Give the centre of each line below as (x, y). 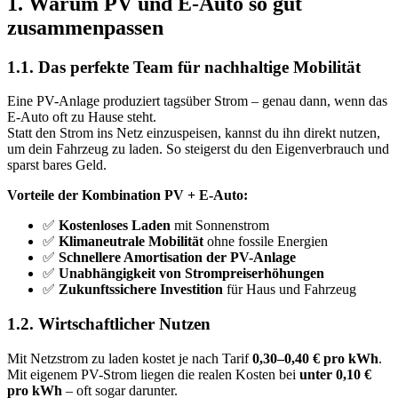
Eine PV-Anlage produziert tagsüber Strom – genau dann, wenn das (197, 101)
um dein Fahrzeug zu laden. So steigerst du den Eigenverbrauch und (198, 149)
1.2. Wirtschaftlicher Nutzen (109, 323)
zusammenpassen (85, 27)
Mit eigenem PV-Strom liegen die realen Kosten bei (153, 374)
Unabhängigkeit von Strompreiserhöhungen (191, 274)
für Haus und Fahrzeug (290, 290)
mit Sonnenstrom (220, 226)
